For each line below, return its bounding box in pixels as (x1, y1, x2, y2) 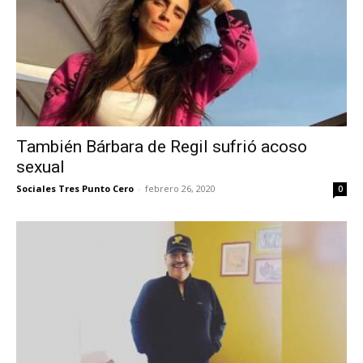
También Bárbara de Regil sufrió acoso (16, 136, 307, 156)
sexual (16, 156, 65, 177)
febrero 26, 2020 (145, 181, 216, 194)
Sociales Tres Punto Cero (16, 181, 134, 194)
